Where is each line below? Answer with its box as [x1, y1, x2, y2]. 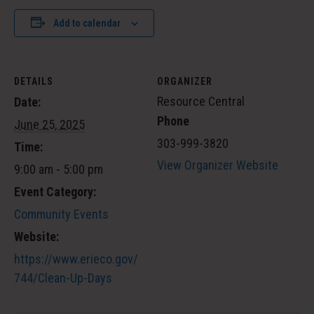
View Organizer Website [157, 157, 278, 172]
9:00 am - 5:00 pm [14, 161, 103, 177]
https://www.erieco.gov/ [14, 251, 138, 266]
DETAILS [14, 75, 53, 87]
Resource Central [157, 93, 245, 109]
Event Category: [14, 184, 96, 199]
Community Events [14, 206, 109, 221]
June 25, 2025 [14, 116, 85, 132]
